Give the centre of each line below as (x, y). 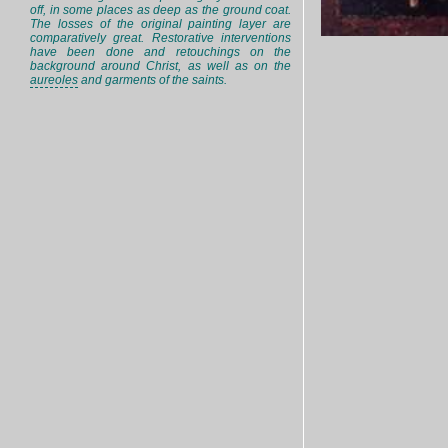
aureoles (54, 80)
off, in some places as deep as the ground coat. (161, 10)
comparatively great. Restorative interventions (161, 38)
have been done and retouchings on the (161, 52)
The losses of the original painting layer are (161, 24)
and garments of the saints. (152, 80)
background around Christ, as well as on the (161, 66)
